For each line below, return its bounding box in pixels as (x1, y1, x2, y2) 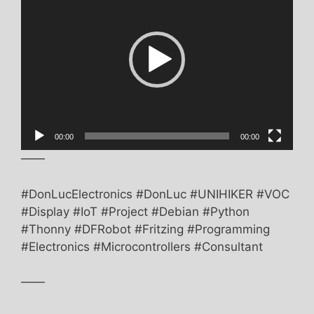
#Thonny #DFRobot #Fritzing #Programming (21, 221, 270, 236)
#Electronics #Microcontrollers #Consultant (21, 239, 263, 254)
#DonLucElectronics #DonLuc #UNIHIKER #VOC (21, 186, 289, 201)
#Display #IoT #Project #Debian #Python (21, 204, 250, 219)
